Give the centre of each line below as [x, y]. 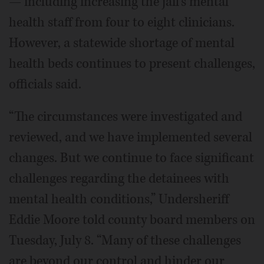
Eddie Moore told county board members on [132, 220]
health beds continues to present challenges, [132, 64]
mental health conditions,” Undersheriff [119, 199]
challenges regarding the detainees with [119, 179]
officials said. [45, 85]
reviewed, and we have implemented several [131, 138]
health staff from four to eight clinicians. [122, 23]
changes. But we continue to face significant [131, 158]
